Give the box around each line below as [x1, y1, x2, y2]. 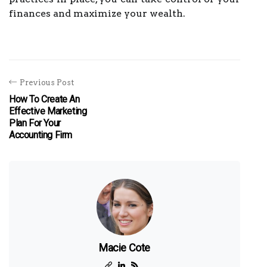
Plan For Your [9, 117, 61, 129]
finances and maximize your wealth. [9, 8, 185, 19]
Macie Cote [99, 241, 150, 254]
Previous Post [20, 78, 74, 87]
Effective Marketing [9, 105, 87, 117]
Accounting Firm [9, 129, 72, 141]
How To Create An [9, 94, 80, 105]
